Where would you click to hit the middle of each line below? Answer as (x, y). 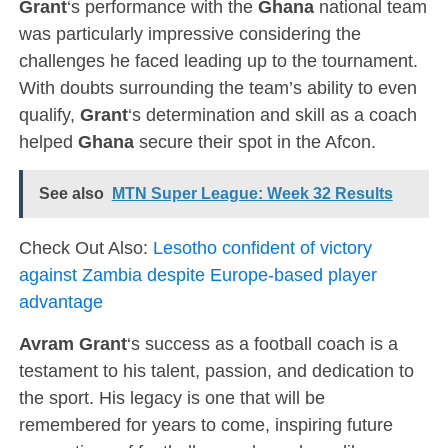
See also (71, 193)
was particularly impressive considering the (189, 33)
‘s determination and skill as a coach (272, 114)
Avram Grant (72, 343)
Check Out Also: (85, 247)
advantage (60, 301)
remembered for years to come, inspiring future (205, 424)
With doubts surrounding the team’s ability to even (217, 87)
